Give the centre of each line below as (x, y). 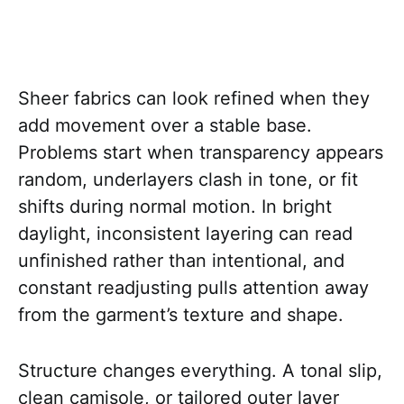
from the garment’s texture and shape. (181, 315)
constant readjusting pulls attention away (193, 288)
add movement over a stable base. (165, 126)
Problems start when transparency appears (201, 153)
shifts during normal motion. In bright (175, 207)
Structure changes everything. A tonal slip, (200, 371)
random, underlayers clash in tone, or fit (188, 180)
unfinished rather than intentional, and (181, 261)
